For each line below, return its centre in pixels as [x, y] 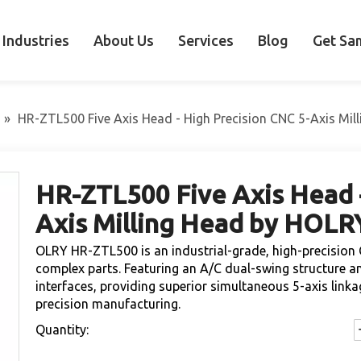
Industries [36, 40]
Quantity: [62, 330]
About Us [124, 40]
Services [206, 40]
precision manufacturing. [108, 304]
